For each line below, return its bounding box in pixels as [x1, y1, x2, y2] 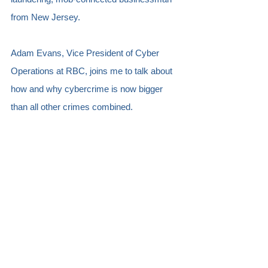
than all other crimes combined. [11, 101, 133, 112]
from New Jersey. [11, 11, 83, 22]
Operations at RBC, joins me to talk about [11, 65, 175, 76]
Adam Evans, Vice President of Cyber [11, 47, 162, 58]
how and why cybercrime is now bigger [11, 83, 165, 94]
